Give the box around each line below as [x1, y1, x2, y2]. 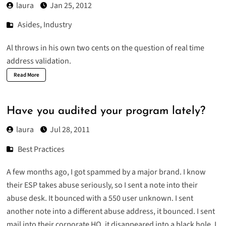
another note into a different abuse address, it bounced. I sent [6, 205, 215, 217]
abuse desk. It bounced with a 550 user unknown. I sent [6, 192, 193, 204]
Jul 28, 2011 [49, 124, 90, 135]
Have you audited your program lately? [6, 105, 205, 118]
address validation [6, 55, 69, 67]
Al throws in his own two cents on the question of [6, 42, 175, 53]
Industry [43, 19, 72, 31]
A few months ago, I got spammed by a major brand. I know [6, 166, 206, 178]
